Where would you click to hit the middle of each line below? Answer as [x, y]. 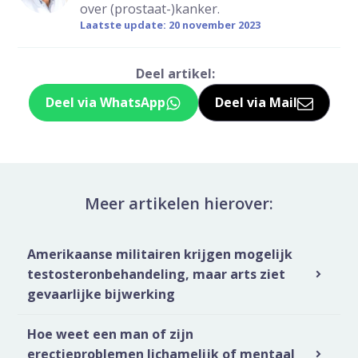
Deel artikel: [175, 74]
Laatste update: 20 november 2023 [171, 25]
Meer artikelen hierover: [179, 203]
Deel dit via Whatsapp [183, 112]
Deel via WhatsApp [105, 102]
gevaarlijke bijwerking [101, 294]
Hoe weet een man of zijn [111, 334]
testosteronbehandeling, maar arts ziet [157, 274]
